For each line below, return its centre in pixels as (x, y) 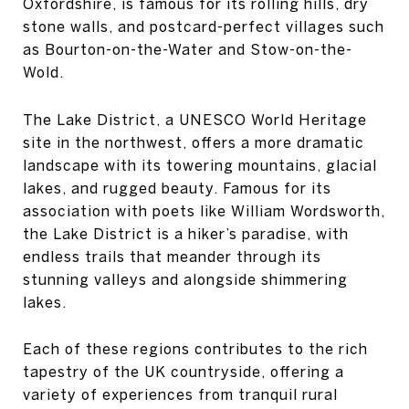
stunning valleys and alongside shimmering (185, 279)
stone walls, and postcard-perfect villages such (204, 27)
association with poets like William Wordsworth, (204, 210)
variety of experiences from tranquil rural (180, 395)
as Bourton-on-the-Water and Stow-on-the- (188, 50)
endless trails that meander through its (172, 256)
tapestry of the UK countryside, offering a (184, 372)
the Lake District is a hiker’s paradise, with (186, 233)
